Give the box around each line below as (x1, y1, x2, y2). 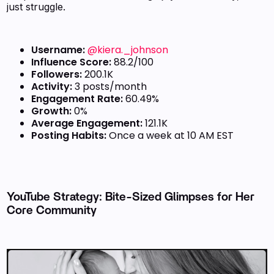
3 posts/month (72, 79, 147, 94)
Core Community (7, 204, 97, 217)
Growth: (31, 103, 72, 118)
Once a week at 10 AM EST (106, 128, 234, 143)
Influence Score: (31, 54, 112, 69)
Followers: (31, 67, 83, 81)
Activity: (31, 79, 73, 94)
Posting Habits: (31, 128, 107, 143)
